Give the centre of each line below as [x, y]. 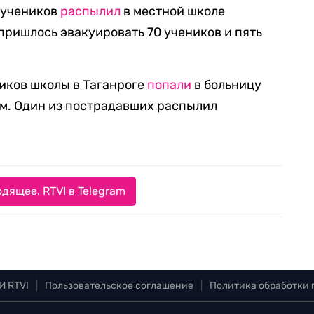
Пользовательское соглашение [119, 286]
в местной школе [173, 11]
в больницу [227, 85]
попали [170, 85]
